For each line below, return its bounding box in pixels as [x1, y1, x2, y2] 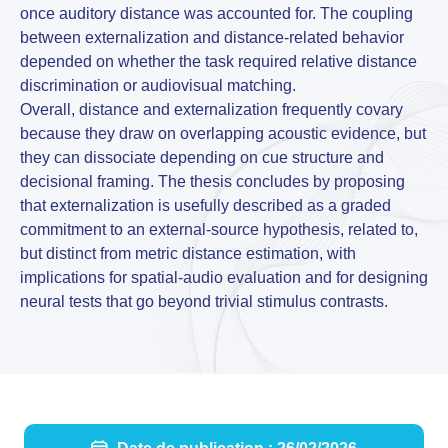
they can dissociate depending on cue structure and [20, 148, 384, 166]
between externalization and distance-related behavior [20, 28, 404, 46]
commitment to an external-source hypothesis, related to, [20, 220, 418, 238]
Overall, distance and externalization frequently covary [20, 100, 403, 118]
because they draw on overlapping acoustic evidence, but [20, 124, 426, 142]
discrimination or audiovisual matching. [20, 76, 296, 94]
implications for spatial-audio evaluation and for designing [20, 268, 428, 286]
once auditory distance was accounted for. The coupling [20, 4, 413, 22]
